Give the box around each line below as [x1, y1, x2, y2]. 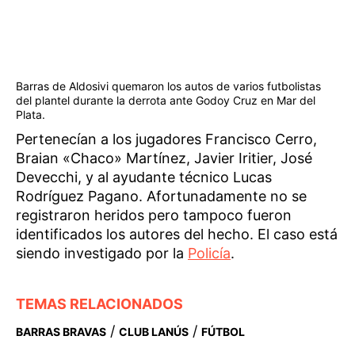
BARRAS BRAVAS [16, 325, 106, 339]
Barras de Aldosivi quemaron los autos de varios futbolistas [16, 79, 321, 94]
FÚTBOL [201, 325, 245, 339]
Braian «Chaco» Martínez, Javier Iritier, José [16, 150, 312, 167]
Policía [188, 245, 231, 262]
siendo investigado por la [16, 245, 188, 262]
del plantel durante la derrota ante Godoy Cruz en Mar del [16, 94, 315, 108]
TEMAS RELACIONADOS [16, 296, 183, 313]
